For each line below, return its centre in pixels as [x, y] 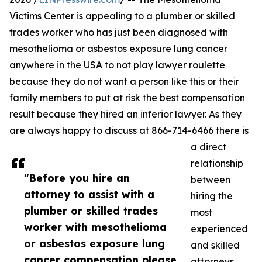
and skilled [215, 245]
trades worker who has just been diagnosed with [119, 32]
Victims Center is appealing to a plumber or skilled [122, 16]
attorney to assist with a [89, 194]
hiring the [212, 196]
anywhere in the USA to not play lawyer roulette [117, 65]
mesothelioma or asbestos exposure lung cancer [118, 49]
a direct [208, 147]
